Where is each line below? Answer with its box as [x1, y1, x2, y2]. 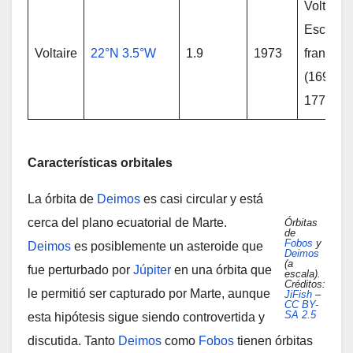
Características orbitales [28, 156, 173, 169]
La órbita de [28, 192, 97, 206]
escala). [284, 268, 321, 280]
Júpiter [133, 263, 171, 277]
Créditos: [284, 278, 325, 290]
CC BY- [284, 299, 318, 310]
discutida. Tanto [28, 334, 118, 347]
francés [304, 46, 345, 60]
